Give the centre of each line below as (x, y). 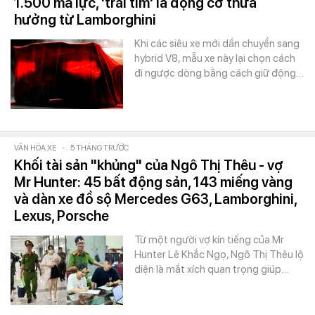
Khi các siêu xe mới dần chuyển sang (217, 44)
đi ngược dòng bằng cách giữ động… (219, 73)
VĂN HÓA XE (35, 148)
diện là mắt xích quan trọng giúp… (212, 269)
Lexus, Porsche (62, 216)
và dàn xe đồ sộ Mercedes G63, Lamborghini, (155, 199)
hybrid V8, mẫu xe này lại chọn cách (215, 58)
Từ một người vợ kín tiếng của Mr (209, 240)
